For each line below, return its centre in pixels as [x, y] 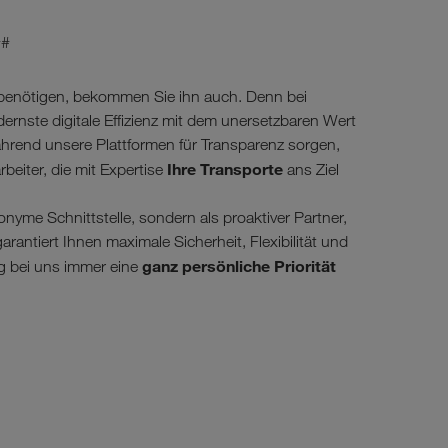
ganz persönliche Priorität [239, 266]
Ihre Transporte [225, 169]
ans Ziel [313, 169]
